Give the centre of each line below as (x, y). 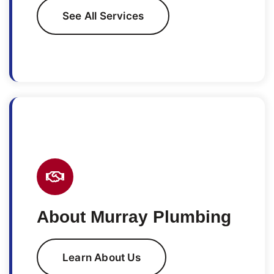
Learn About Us (102, 257)
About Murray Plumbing (134, 217)
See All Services (103, 16)
